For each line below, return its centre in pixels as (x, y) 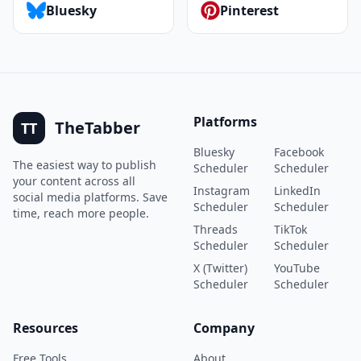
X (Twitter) (220, 268)
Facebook (299, 152)
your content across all (74, 181)
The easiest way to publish (85, 165)
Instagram (222, 191)
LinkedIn (297, 191)
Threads (216, 229)
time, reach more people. (81, 213)
